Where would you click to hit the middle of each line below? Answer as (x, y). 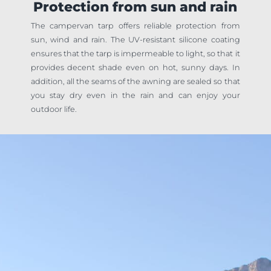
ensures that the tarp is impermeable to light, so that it (135, 53)
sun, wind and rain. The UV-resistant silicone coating (135, 39)
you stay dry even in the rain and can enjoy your (135, 95)
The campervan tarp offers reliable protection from (135, 25)
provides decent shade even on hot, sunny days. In (135, 67)
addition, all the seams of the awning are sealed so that (135, 81)
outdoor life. (54, 109)
